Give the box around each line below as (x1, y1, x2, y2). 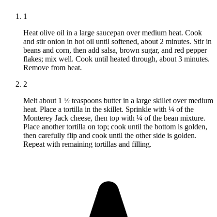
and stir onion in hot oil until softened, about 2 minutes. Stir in (23, 37, 212, 46)
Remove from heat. (23, 63, 82, 72)
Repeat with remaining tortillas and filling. (23, 140, 152, 149)
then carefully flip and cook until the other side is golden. (23, 131, 197, 140)
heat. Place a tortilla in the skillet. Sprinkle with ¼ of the (23, 105, 194, 114)
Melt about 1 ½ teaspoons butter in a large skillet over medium (23, 96, 213, 105)
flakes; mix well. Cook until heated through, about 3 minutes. (23, 55, 210, 63)
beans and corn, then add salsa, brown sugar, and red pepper (23, 46, 207, 55)
